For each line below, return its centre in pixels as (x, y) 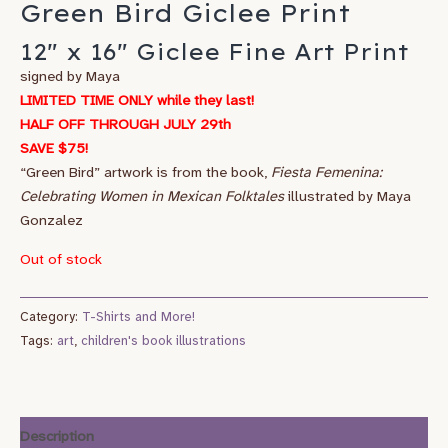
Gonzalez (51, 221)
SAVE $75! (54, 149)
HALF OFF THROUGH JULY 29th (125, 125)
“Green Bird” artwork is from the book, (145, 173)
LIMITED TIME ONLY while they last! (137, 101)
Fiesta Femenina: (326, 173)
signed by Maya (70, 77)
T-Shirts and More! (138, 316)
